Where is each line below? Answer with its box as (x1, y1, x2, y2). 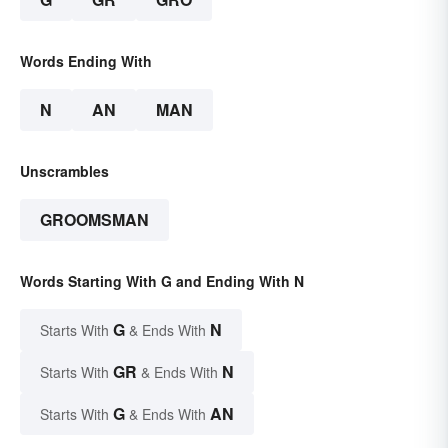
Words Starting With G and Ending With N (20, 271, 304, 292)
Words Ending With (20, 51, 152, 72)
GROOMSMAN (40, 208, 149, 232)
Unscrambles (20, 161, 109, 182)
